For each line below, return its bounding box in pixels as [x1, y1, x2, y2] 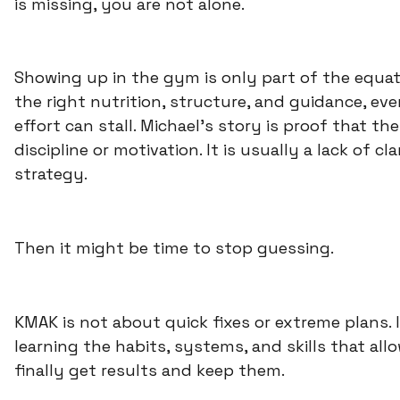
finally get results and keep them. [14, 359, 285, 380]
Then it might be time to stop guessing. [14, 237, 334, 259]
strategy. [14, 163, 87, 185]
